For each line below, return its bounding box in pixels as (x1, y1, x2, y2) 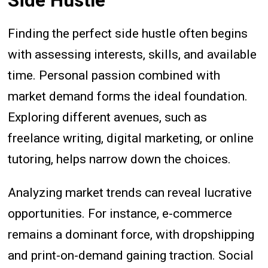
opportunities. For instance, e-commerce (8, 206, 233, 221)
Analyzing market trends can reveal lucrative (8, 185, 252, 200)
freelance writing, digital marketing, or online (8, 131, 254, 146)
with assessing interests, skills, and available (8, 47, 257, 62)
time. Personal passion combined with (8, 68, 221, 83)
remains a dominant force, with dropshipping (8, 227, 255, 242)
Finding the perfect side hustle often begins (8, 26, 248, 41)
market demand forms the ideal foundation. (8, 89, 248, 104)
